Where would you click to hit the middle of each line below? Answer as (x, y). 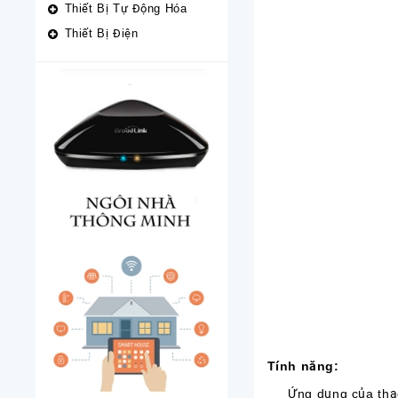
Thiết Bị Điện (101, 33)
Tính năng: (303, 366)
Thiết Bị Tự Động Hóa (126, 8)
